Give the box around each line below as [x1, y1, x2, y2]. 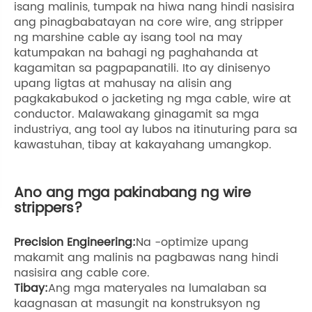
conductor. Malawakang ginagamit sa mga [14, 104, 259, 123]
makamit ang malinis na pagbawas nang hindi [14, 248, 279, 267]
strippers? [14, 196, 83, 220]
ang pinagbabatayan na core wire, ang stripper [14, 13, 283, 31]
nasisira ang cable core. [14, 263, 150, 282]
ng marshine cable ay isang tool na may [14, 28, 242, 47]
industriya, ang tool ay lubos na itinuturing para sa [14, 120, 297, 139]
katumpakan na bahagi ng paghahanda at [14, 43, 258, 62]
